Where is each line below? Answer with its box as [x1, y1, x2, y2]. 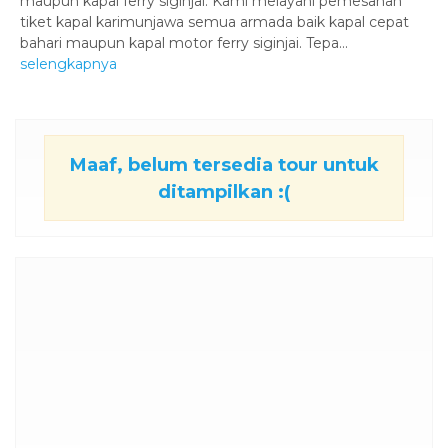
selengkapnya [20, 54, 117, 73]
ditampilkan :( [158, 179, 290, 203]
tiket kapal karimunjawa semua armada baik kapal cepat [20, 12, 409, 31]
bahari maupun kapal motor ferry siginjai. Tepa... [20, 33, 348, 52]
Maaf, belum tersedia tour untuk [69, 152, 379, 176]
